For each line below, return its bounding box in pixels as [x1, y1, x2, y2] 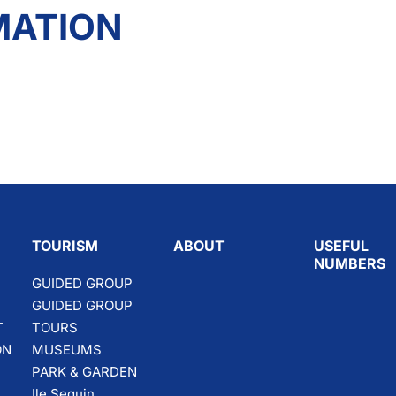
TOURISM [32, 237, 99, 255]
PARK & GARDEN [32, 363, 138, 381]
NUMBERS [314, 255, 386, 273]
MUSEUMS [32, 341, 103, 359]
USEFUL [314, 237, 369, 255]
